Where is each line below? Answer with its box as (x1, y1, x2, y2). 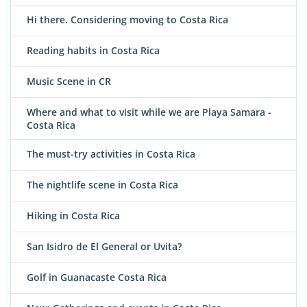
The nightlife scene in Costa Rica (27, 178, 178, 192)
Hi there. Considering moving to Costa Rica (27, 13, 228, 27)
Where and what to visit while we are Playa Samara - (27, 106, 271, 119)
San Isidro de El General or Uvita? (27, 240, 182, 254)
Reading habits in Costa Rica (27, 44, 160, 58)
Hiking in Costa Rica (27, 209, 120, 223)
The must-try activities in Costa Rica (27, 147, 195, 161)
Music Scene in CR (27, 75, 111, 88)
